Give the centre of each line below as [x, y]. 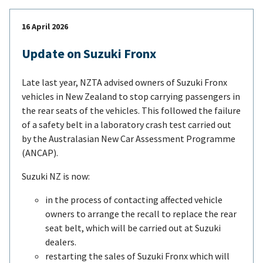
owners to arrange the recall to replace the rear [141, 213]
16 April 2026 [45, 26]
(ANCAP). [40, 152]
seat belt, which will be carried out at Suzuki [133, 227]
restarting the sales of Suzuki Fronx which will [137, 256]
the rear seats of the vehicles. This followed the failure [131, 110]
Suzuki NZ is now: [56, 176]
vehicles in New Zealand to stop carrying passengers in [131, 96]
